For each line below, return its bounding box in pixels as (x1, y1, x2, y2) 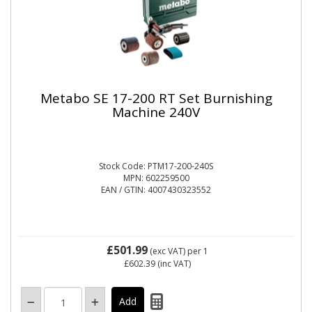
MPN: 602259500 (123, 172, 189, 184)
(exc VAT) (148, 245, 187, 257)
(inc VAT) (155, 258, 191, 270)
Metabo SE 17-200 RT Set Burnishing (40, 88, 272, 107)
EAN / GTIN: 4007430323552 (101, 184, 211, 196)
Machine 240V (112, 102, 200, 121)
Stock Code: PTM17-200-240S (99, 160, 213, 172)
